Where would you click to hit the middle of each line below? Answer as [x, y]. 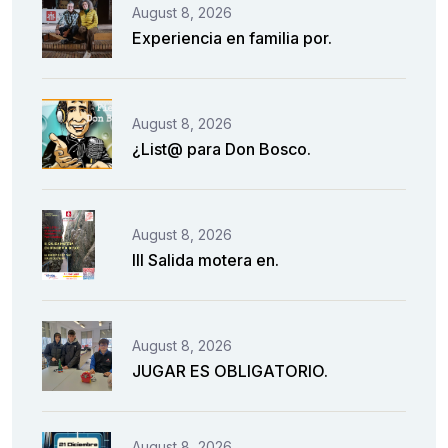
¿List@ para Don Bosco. [221, 148]
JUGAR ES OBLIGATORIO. [230, 370]
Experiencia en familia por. [232, 37]
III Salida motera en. [205, 259]
